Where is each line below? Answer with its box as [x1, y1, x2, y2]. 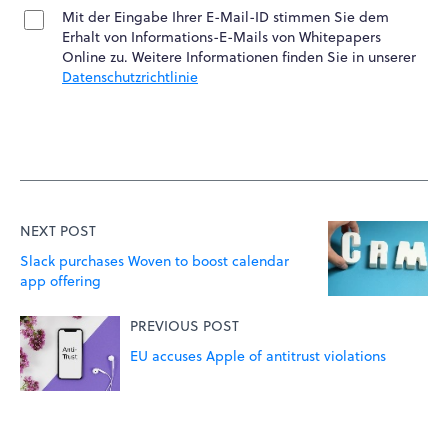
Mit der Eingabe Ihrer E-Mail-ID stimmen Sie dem [62, 6, 389, 27]
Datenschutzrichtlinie [62, 66, 198, 87]
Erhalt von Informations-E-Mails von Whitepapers [62, 26, 381, 47]
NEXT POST [20, 220, 96, 241]
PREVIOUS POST [130, 315, 239, 336]
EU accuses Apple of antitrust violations [130, 345, 386, 366]
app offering [20, 270, 101, 291]
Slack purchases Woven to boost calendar [20, 250, 289, 271]
